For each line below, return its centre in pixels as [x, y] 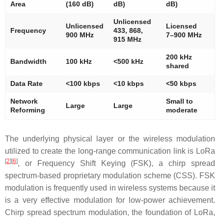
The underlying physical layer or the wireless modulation [110, 139]
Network [24, 101]
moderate [182, 110]
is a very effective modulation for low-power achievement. [110, 200]
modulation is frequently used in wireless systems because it [110, 188]
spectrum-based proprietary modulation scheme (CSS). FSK [110, 176]
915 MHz [127, 39]
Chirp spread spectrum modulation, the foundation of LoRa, [110, 212]
